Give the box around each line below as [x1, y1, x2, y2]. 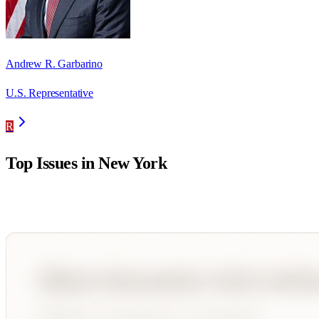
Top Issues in [6, 154, 99, 173]
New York [98, 154, 167, 173]
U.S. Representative [6, 87, 93, 100]
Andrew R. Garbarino [6, 58, 103, 70]
